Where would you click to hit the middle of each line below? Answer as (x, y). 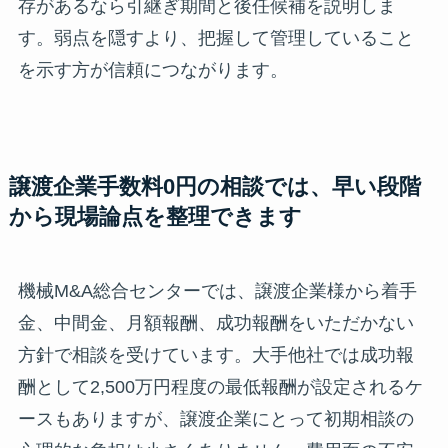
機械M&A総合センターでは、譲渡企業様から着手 (217, 290)
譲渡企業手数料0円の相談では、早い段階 (214, 186)
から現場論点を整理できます (155, 216)
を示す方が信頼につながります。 (152, 69)
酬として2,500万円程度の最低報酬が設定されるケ (220, 386)
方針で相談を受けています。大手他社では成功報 (215, 354)
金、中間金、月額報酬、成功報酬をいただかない (215, 322)
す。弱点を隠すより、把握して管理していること (215, 37)
